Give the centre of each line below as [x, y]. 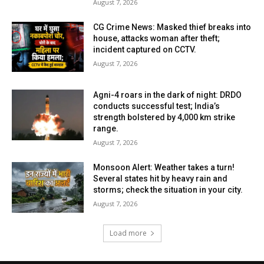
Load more [128, 233]
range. [106, 129]
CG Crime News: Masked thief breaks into [172, 27]
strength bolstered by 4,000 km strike [164, 118]
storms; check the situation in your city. [168, 190]
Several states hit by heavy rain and [161, 179]
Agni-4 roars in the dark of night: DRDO [168, 95]
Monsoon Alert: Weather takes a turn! [164, 168]
